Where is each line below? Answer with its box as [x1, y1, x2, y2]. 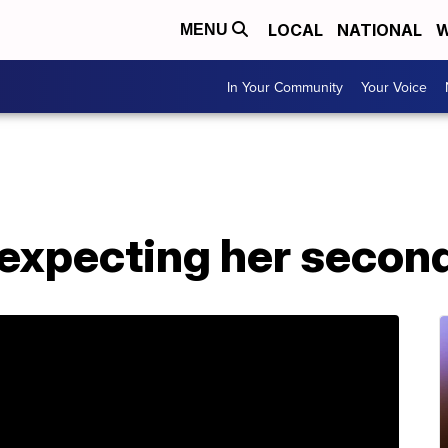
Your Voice [361, 76, 427, 97]
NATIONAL [337, 20, 422, 40]
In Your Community [227, 76, 343, 97]
